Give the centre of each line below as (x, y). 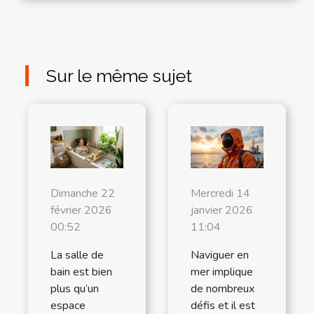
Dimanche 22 (83, 193)
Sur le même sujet (120, 76)
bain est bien (81, 272)
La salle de (77, 255)
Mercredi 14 (220, 193)
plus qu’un (75, 288)
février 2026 (81, 210)
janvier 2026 (222, 210)
